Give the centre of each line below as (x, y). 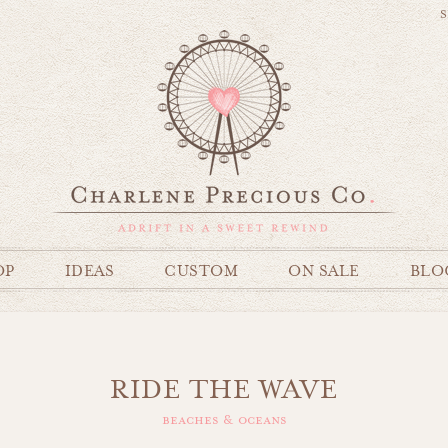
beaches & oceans (224, 420)
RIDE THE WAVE (224, 389)
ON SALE (324, 271)
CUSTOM (201, 271)
